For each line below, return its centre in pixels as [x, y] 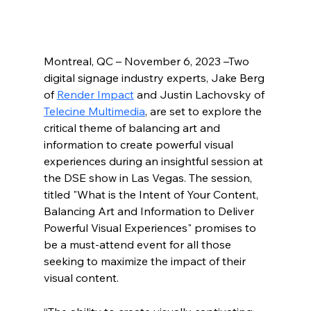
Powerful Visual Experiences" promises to [151, 227]
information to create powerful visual [140, 144]
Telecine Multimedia [94, 111]
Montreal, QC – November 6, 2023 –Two [148, 61]
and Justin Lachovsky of [200, 94]
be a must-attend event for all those [138, 244]
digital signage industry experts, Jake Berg [155, 77]
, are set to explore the [204, 111]
